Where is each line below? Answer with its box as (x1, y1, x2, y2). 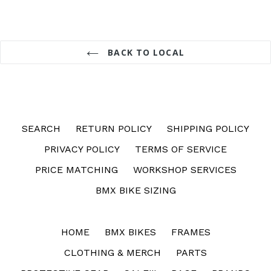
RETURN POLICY (76, 123, 152, 135)
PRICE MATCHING (34, 164, 118, 176)
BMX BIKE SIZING (95, 184, 176, 197)
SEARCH (22, 123, 60, 135)
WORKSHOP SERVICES (132, 164, 237, 176)
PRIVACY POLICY (44, 143, 120, 155)
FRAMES (171, 226, 211, 238)
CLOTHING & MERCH (64, 247, 161, 259)
